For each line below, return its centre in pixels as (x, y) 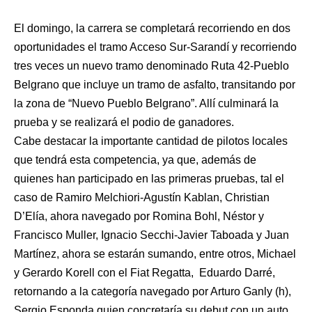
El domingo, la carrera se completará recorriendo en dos (152, 28)
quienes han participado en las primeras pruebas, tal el (149, 178)
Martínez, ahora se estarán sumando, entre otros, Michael (155, 253)
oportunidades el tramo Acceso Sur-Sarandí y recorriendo (155, 47)
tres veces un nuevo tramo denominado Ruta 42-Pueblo (151, 65)
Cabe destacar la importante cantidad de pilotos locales (151, 141)
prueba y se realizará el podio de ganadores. (124, 122)
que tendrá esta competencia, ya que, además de (135, 159)
